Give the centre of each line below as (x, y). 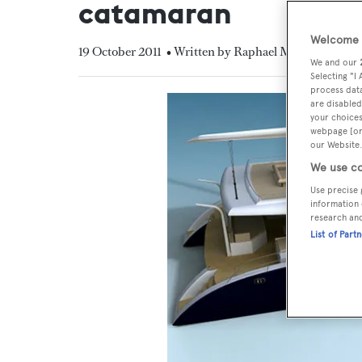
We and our (335, 62)
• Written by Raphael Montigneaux (259, 51)
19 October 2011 (120, 51)
